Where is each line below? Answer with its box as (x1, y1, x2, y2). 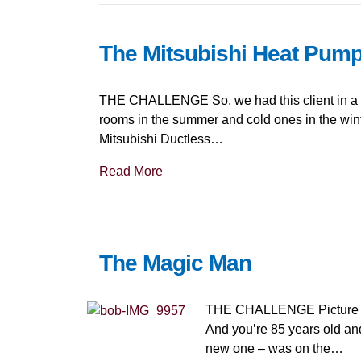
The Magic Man (98, 251, 251, 276)
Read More (98, 164, 163, 178)
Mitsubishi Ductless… (98, 132, 223, 146)
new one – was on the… (205, 342, 343, 355)
